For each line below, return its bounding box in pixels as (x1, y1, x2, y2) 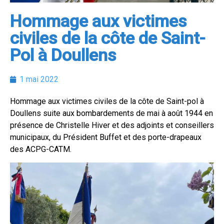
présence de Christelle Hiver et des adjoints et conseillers (10, 120, 214, 130)
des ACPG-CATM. (10, 144, 71, 154)
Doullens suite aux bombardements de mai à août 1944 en (10, 108, 213, 118)
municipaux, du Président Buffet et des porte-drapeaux (10, 132, 201, 142)
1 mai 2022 (19, 74, 58, 84)
